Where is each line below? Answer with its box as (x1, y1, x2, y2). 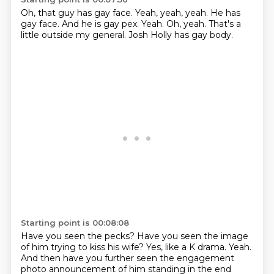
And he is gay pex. (61, 18, 141, 29)
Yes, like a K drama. (146, 242, 229, 253)
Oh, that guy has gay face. (20, 7, 135, 18)
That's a (208, 18, 241, 29)
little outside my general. (20, 29, 128, 40)
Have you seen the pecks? (20, 231, 137, 242)
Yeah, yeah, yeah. (135, 7, 210, 18)
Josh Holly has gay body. (128, 29, 233, 40)
